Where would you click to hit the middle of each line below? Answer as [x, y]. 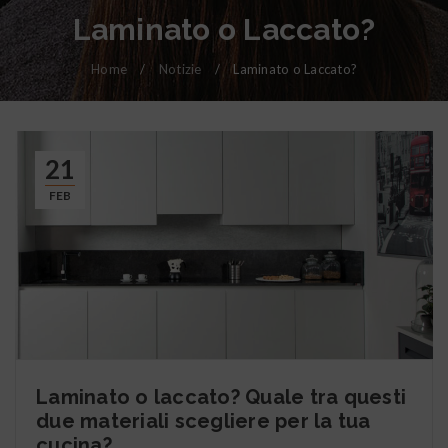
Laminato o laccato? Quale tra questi [221, 396]
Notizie [180, 68]
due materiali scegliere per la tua [203, 420]
